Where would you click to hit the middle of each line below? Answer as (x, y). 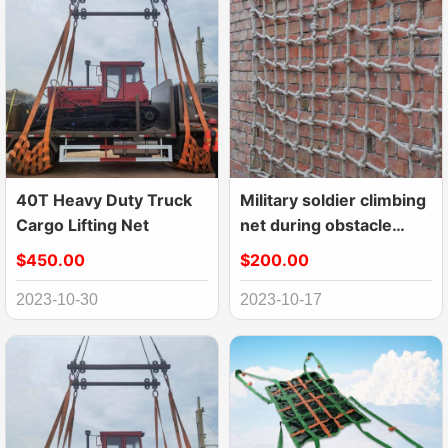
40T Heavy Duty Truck (104, 200)
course (267, 250)
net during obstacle (316, 225)
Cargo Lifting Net (82, 225)
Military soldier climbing (333, 200)
